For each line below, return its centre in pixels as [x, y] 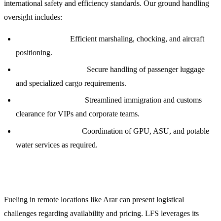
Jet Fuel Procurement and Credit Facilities [89, 176]
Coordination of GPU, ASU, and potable [145, 131]
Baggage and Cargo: [50, 69]
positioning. [34, 52]
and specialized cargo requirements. [71, 83]
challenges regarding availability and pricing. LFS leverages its [101, 213]
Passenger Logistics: [49, 100]
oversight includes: [33, 17]
